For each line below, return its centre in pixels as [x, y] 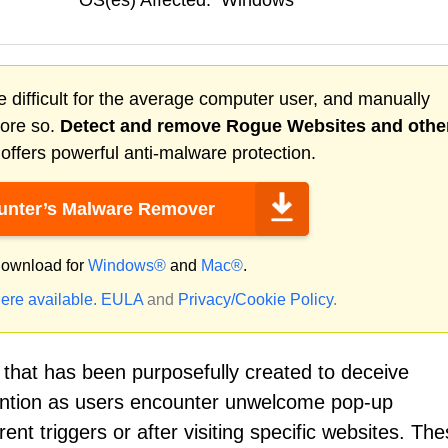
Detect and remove [143, 126]
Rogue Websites [296, 126]
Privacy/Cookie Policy [255, 299]
